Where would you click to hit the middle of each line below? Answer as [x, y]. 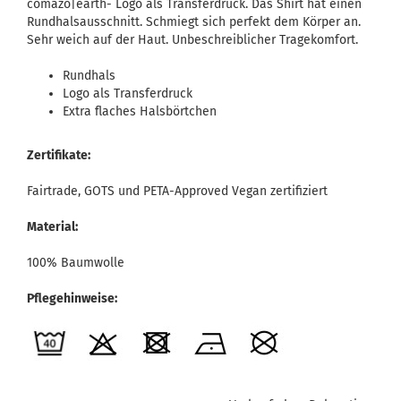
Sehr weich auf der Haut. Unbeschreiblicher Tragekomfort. [192, 40]
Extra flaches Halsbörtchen [140, 111]
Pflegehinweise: [72, 299]
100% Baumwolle [76, 263]
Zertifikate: [59, 155]
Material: [52, 227]
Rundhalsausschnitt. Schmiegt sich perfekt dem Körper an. [194, 22]
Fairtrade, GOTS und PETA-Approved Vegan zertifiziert [177, 191]
